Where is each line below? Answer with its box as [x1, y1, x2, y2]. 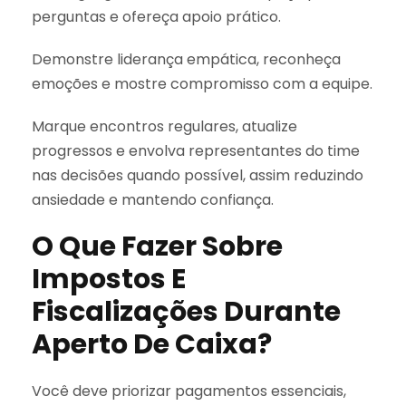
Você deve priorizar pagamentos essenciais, [32, 380, 346, 401]
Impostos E [32, 259, 186, 298]
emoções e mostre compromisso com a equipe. [32, 72, 372, 94]
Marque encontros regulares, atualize [32, 115, 297, 137]
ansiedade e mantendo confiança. [32, 188, 274, 210]
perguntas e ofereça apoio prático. [32, 5, 281, 27]
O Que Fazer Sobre [32, 227, 283, 266]
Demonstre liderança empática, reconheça [32, 48, 341, 70]
